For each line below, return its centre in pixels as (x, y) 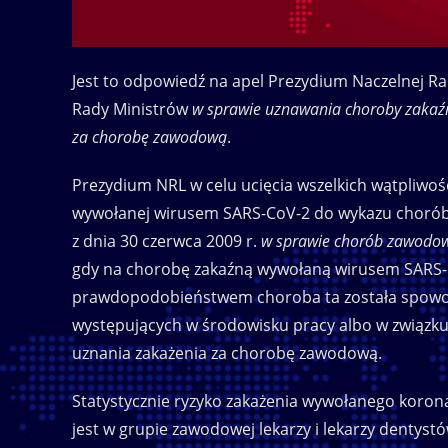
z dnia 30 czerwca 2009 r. (166, 240)
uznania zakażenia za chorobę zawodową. (227, 352)
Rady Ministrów (132, 108)
